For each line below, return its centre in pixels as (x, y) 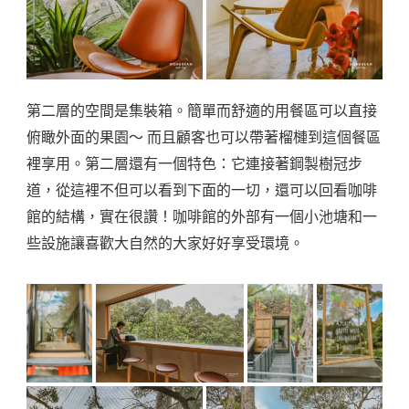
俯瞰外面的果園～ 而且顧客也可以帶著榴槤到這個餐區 (204, 138)
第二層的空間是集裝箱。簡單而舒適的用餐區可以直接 (202, 111)
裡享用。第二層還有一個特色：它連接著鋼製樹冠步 (194, 164)
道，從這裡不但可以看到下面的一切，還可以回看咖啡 (202, 191)
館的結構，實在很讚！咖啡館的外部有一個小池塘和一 (202, 217)
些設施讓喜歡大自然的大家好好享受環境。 (165, 244)
